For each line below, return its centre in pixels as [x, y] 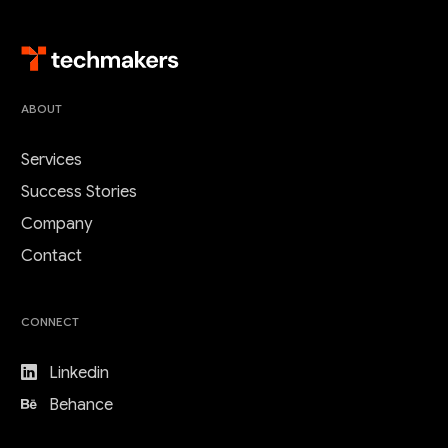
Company [56, 224]
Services [51, 160]
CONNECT [49, 322]
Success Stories [78, 192]
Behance [78, 405]
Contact [51, 256]
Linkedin [76, 373]
